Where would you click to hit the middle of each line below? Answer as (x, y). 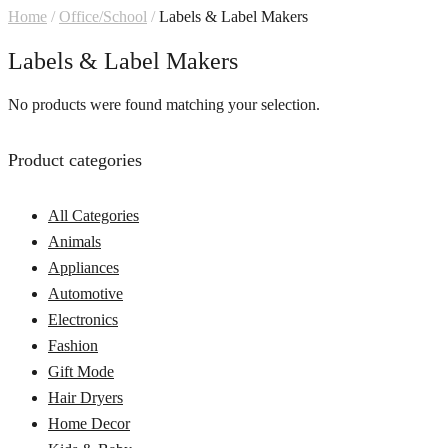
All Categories (93, 216)
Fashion (73, 346)
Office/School (103, 16)
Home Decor (89, 424)
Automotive (85, 294)
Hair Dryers (85, 398)
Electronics (83, 320)
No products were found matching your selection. (164, 105)
